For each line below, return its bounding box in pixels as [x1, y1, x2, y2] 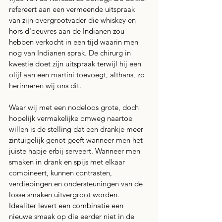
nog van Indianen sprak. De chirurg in [9, 48, 133, 57]
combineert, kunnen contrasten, [9, 168, 114, 177]
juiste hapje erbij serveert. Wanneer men [9, 146, 142, 156]
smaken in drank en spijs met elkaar [9, 157, 127, 166]
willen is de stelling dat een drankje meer [9, 124, 145, 134]
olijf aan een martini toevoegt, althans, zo [9, 70, 147, 79]
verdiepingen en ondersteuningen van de [9, 179, 145, 188]
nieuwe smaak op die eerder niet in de [9, 212, 136, 221]
